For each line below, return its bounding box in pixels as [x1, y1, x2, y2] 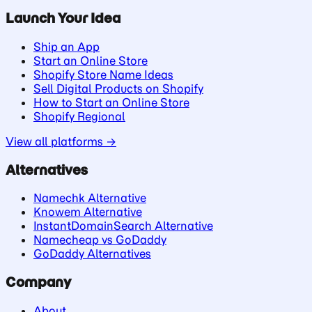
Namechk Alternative [33, 191, 146, 205]
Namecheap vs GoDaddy [33, 233, 166, 247]
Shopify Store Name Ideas [33, 67, 173, 81]
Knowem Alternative [33, 205, 142, 219]
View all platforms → [6, 134, 116, 148]
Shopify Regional [33, 109, 125, 123]
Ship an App [33, 39, 100, 54]
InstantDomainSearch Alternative [33, 219, 213, 233]
